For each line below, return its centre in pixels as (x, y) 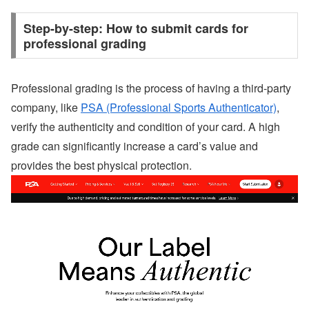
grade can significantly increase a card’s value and (134, 146)
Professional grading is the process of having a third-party (151, 88)
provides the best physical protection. (101, 166)
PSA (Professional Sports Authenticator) (179, 108)
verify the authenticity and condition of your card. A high (146, 127)
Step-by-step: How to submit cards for (136, 28)
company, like (46, 108)
